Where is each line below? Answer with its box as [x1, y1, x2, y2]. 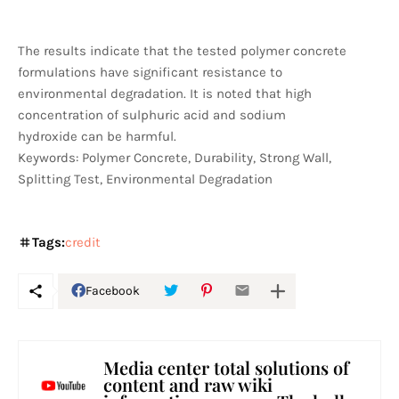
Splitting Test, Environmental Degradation [18, 170, 273, 187]
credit [65, 233, 101, 250]
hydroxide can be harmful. [18, 127, 176, 144]
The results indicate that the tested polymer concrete [18, 42, 346, 59]
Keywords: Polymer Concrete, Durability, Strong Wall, [18, 149, 331, 166]
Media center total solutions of [103, 354, 349, 379]
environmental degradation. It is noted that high [18, 85, 312, 102]
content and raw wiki [103, 371, 273, 396]
